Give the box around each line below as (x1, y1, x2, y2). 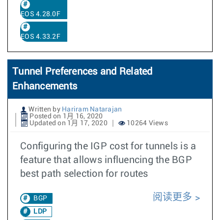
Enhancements (12, 82, 77, 91)
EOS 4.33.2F (21, 33, 60, 40)
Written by (27, 106, 62, 113)
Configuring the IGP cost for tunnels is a (20, 141, 196, 151)
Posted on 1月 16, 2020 (28, 113, 103, 120)
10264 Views (125, 120, 168, 127)
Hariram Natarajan (62, 106, 122, 113)
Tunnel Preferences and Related (12, 67, 153, 77)
